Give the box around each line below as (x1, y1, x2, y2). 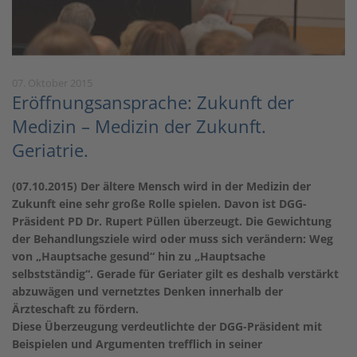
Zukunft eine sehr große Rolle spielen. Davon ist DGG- (12, 195, 307, 211)
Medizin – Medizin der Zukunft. (12, 113, 266, 138)
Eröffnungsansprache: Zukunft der (12, 89, 294, 114)
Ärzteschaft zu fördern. (12, 300, 139, 316)
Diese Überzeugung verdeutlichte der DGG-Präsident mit (12, 318, 322, 334)
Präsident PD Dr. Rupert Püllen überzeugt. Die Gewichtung (12, 213, 331, 229)
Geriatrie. (12, 137, 88, 162)
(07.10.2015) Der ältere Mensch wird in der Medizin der (12, 178, 311, 194)
